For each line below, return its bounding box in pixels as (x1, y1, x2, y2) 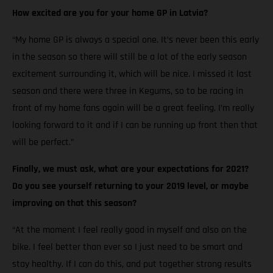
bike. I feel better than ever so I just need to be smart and (12, 240, 243, 253)
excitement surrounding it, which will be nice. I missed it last (12, 67, 252, 80)
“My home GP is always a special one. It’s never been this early (12, 33, 259, 46)
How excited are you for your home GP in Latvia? (12, 6, 208, 19)
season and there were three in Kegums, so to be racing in (12, 84, 243, 97)
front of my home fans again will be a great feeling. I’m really (12, 101, 254, 115)
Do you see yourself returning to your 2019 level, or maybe (12, 179, 249, 193)
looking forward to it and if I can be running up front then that (12, 118, 258, 132)
